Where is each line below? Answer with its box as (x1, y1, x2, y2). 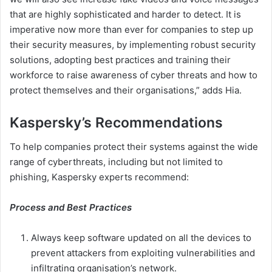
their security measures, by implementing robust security (10, 38, 256, 50)
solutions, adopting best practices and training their (10, 53, 231, 66)
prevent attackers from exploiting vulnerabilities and (31, 247, 255, 259)
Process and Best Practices (10, 202, 132, 214)
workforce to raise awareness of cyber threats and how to (10, 69, 257, 81)
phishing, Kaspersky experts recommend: (10, 171, 189, 183)
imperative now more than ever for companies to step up (10, 23, 253, 35)
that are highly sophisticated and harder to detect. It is (10, 8, 241, 20)
